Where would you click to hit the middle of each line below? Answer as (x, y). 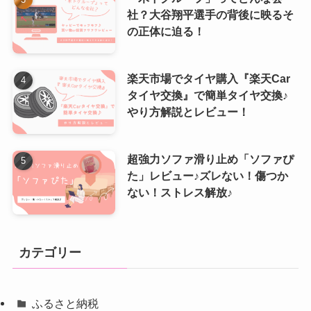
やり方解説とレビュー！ (188, 111)
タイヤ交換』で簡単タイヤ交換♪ (207, 95)
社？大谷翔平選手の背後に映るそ (210, 15)
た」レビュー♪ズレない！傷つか (207, 175)
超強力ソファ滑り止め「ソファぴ (210, 159)
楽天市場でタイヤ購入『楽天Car (208, 78)
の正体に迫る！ (166, 32)
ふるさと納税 (66, 303)
